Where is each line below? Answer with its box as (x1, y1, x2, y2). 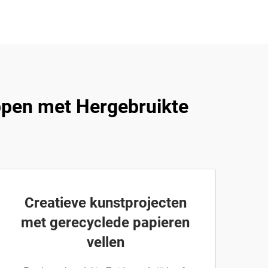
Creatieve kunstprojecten (24, 194, 187, 211)
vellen (86, 234, 124, 251)
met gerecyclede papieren (21, 214, 190, 231)
